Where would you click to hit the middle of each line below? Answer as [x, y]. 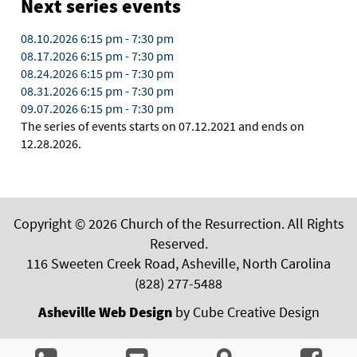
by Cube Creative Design [245, 312]
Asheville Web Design [105, 312]
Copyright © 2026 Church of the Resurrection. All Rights [178, 224]
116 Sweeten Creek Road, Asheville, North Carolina [178, 263]
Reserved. [178, 243]
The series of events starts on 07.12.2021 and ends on [163, 126]
